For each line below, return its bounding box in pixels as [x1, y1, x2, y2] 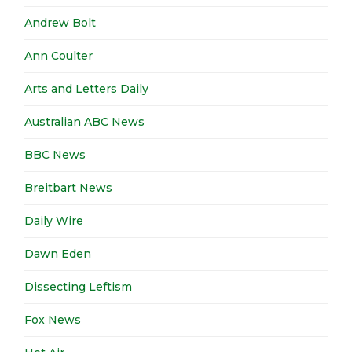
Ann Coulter [24, 49, 93, 64]
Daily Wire [24, 214, 84, 229]
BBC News [24, 148, 86, 163]
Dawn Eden [24, 247, 92, 262]
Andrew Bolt [24, 16, 97, 31]
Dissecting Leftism [24, 280, 133, 295]
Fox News [24, 313, 82, 328]
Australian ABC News [24, 115, 145, 130]
